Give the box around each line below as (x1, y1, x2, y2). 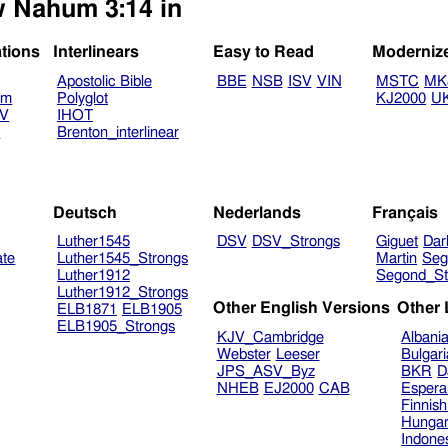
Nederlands (212, 204, 301, 221)
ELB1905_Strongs (56, 319, 175, 335)
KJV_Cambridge (216, 329, 324, 345)
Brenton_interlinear (56, 125, 179, 141)
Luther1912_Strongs (56, 285, 188, 301)
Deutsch (53, 204, 118, 221)
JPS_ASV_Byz (216, 363, 315, 379)
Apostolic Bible (56, 74, 152, 90)
